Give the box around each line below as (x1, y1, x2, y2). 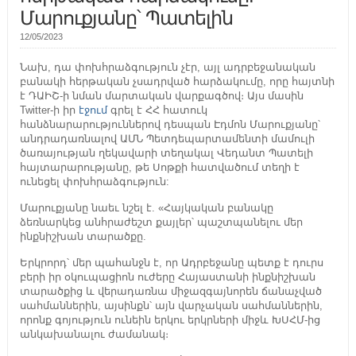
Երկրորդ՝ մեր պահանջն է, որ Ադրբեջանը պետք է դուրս (19, 257, 323, 269)
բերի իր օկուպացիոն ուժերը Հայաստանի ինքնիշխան (19, 271, 315, 284)
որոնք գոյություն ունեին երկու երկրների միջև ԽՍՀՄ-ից (19, 314, 320, 327)
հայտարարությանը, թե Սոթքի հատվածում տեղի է (19, 161, 300, 174)
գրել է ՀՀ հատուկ (106, 104, 207, 117)
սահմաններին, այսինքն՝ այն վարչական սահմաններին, (19, 300, 323, 312)
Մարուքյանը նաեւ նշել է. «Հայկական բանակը (19, 202, 273, 215)
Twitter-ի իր (19, 104, 79, 117)
